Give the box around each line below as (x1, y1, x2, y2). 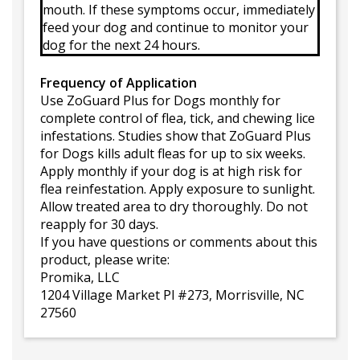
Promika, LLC (40, 268, 120, 287)
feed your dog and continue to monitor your (43, 18, 309, 37)
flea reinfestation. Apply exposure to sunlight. (40, 180, 315, 198)
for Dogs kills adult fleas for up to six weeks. (40, 145, 305, 163)
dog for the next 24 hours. (43, 36, 200, 55)
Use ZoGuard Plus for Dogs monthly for (40, 92, 280, 110)
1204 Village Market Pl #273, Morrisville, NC (40, 286, 305, 305)
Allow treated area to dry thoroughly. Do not (40, 198, 308, 216)
